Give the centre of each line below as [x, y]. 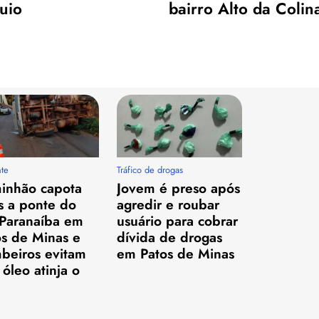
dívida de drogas [170, 237]
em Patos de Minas [176, 253]
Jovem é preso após [179, 188]
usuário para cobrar [178, 220]
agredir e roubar [168, 204]
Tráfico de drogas [150, 169]
